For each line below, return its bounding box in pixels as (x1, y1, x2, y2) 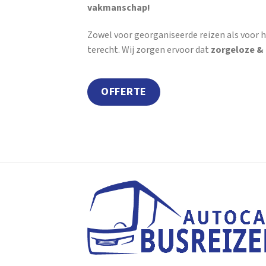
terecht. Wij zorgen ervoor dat (87, 44, 211, 57)
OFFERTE (101, 85, 147, 99)
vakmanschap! (87, 2, 150, 15)
